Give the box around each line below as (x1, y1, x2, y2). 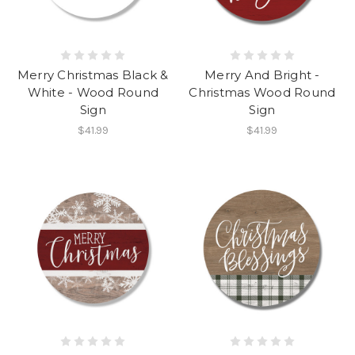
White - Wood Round (27, 84, 158, 100)
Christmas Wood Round (189, 84, 336, 100)
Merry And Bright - (204, 67, 320, 82)
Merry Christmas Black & (17, 67, 169, 82)
